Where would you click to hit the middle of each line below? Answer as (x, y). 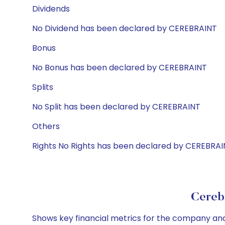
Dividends (51, 9)
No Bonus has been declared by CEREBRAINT (120, 68)
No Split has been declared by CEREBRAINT (116, 107)
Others (46, 126)
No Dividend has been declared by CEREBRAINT (125, 28)
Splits (43, 87)
